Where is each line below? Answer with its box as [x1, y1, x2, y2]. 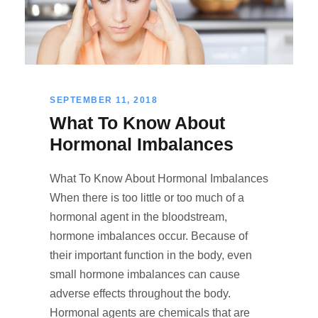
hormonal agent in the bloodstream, [50, 210, 227, 223]
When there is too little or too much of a [50, 191, 244, 204]
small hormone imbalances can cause [50, 268, 240, 280]
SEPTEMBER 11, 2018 [50, 94, 158, 105]
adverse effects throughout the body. [50, 287, 231, 300]
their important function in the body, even [50, 248, 252, 261]
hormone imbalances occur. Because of [50, 229, 248, 242]
